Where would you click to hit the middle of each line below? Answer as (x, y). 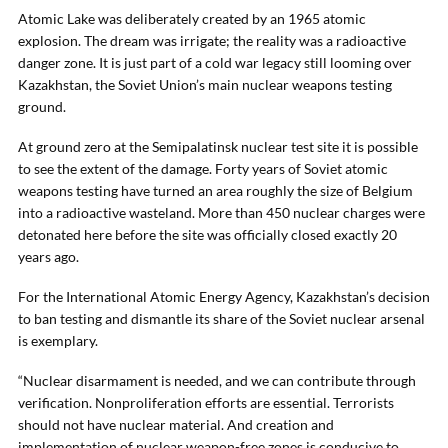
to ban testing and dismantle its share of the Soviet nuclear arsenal (221, 318)
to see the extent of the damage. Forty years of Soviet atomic (203, 168)
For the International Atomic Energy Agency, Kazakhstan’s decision (224, 296)
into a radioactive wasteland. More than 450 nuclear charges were (221, 212)
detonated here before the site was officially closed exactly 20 (207, 234)
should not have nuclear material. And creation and (176, 424)
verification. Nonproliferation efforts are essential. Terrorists (206, 402)
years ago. (48, 256)
